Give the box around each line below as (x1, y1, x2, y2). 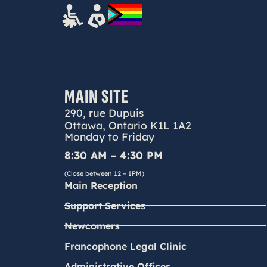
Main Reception (64, 179, 138, 191)
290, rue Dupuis (64, 105, 144, 119)
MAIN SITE (64, 85, 129, 108)
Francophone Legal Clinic (64, 240, 187, 252)
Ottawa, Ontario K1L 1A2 (64, 118, 191, 132)
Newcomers (64, 219, 120, 232)
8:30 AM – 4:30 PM (64, 148, 163, 162)
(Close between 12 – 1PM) (64, 169, 144, 178)
